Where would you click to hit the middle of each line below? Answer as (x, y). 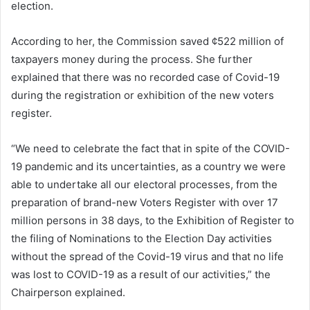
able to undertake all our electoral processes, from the (144, 185)
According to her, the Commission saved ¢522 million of (147, 42)
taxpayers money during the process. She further (132, 60)
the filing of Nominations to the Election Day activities (142, 239)
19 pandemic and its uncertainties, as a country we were (148, 167)
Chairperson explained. (68, 293)
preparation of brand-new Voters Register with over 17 (145, 203)
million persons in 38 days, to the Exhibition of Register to (153, 221)
